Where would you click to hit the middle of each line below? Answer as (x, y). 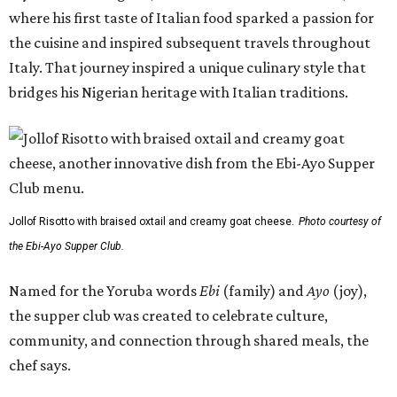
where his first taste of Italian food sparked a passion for (191, 17)
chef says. (40, 365)
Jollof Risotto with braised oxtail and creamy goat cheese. (152, 221)
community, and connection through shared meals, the (189, 340)
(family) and (263, 290)
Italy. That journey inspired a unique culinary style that (187, 67)
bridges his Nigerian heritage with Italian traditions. (179, 92)
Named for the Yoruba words (104, 290)
